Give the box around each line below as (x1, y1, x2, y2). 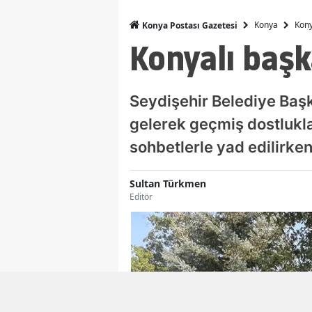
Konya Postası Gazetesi (140, 19, 237, 31)
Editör (130, 190, 153, 203)
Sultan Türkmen (130, 176, 206, 190)
